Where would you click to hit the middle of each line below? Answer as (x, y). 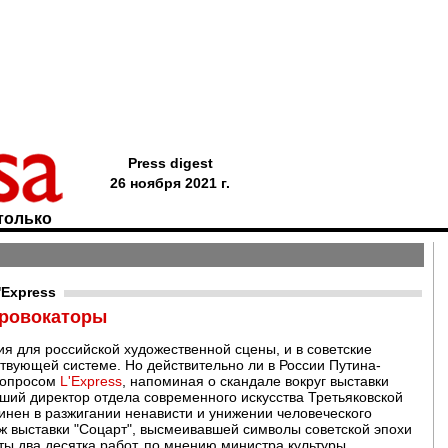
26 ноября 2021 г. (170, 183)
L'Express (91, 381)
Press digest (170, 163)
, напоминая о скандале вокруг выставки (255, 381)
